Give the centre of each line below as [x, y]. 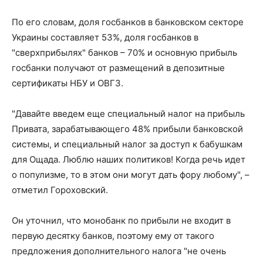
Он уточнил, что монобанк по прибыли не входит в [121, 220]
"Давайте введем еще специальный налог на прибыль [128, 114]
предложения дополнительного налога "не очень [119, 251]
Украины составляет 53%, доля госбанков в [105, 37]
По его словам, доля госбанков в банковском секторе [128, 22]
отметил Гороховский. [60, 190]
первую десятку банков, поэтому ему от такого [113, 236]
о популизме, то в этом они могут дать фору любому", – [131, 175]
